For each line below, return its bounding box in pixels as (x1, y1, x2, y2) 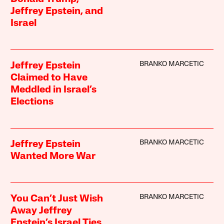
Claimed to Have (10, 72, 88, 83)
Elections (10, 96, 54, 107)
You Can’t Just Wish (10, 193, 103, 204)
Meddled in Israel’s (10, 84, 97, 95)
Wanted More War (10, 151, 96, 161)
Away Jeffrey (10, 205, 72, 216)
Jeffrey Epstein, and (10, 6, 103, 16)
